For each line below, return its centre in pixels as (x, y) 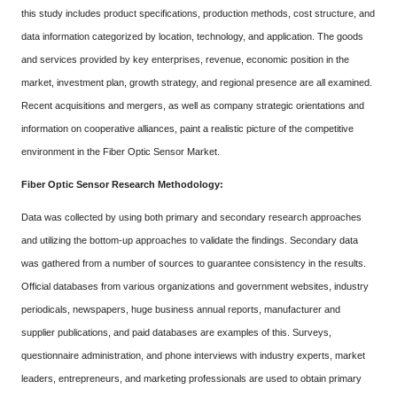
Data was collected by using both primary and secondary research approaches (191, 217)
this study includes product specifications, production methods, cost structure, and (198, 13)
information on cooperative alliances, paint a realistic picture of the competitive (187, 128)
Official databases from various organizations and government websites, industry (195, 286)
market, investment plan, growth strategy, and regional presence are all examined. (197, 82)
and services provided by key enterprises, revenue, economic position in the (185, 59)
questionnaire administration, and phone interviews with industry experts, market (193, 355)
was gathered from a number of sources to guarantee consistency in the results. (194, 263)
